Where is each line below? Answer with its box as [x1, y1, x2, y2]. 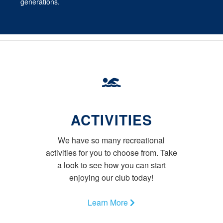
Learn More [88, 197, 130, 209]
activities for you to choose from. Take [45, 147, 177, 159]
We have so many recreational [58, 134, 165, 146]
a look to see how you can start [57, 159, 166, 171]
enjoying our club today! [69, 172, 154, 184]
